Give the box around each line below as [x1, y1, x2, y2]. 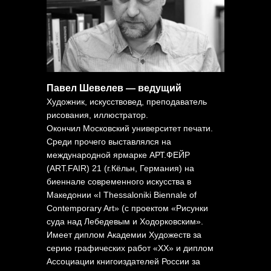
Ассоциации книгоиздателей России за [47, 256, 200, 267]
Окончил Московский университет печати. [47, 123, 213, 134]
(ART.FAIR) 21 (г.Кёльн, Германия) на [47, 163, 194, 174]
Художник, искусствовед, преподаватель [47, 97, 207, 107]
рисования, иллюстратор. [47, 110, 148, 120]
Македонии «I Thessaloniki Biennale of [47, 190, 197, 200]
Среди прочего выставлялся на [47, 137, 171, 147]
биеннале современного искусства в [47, 177, 191, 187]
